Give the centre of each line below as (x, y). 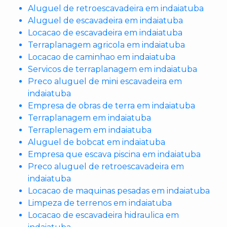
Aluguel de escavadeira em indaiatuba (105, 21)
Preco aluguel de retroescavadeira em (106, 167)
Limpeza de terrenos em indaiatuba (100, 203)
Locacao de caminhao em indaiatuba (102, 57)
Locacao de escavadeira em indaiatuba (105, 33)
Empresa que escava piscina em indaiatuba (114, 155)
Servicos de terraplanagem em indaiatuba (112, 69)
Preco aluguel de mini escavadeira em (105, 82)
